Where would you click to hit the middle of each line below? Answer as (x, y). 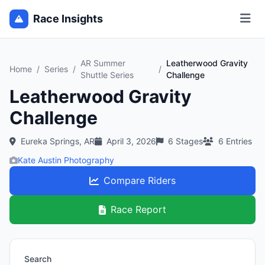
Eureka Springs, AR (58, 141)
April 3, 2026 (131, 141)
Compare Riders (140, 180)
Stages (189, 141)
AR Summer (103, 63)
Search (38, 259)
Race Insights (68, 19)
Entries (238, 141)
